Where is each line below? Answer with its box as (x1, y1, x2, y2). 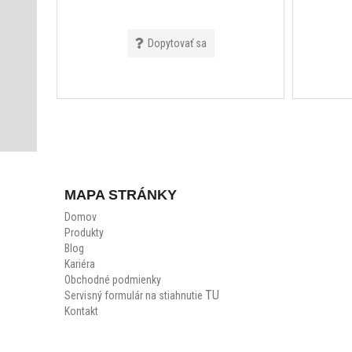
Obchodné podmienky (64, 273, 161, 286)
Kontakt (64, 304, 98, 317)
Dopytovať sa (147, 36, 207, 49)
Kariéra (64, 257, 95, 270)
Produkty (64, 225, 104, 239)
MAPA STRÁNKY (64, 186, 177, 203)
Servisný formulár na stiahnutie (64, 288, 205, 302)
